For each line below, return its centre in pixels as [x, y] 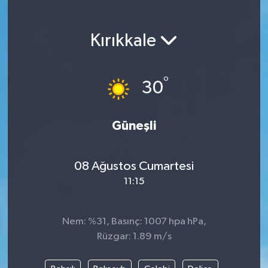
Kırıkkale [125, 41]
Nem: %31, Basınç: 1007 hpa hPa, [134, 222]
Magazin [54, 21]
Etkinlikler [57, 52]
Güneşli [134, 126]
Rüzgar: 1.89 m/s [134, 237]
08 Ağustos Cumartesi [134, 166]
